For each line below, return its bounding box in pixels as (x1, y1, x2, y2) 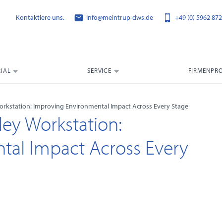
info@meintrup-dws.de (85, 13, 154, 22)
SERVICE (87, 66, 111, 74)
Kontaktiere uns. (16, 13, 65, 22)
